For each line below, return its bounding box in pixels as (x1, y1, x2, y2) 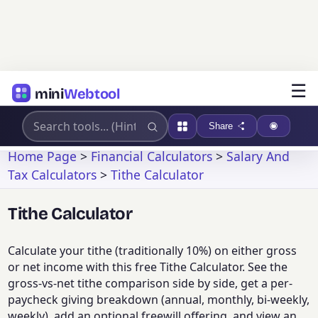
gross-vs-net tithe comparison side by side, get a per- (8, 275, 293, 292)
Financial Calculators (91, 147, 213, 165)
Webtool (63, 84, 120, 102)
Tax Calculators (8, 165, 97, 183)
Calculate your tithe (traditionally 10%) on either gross (8, 243, 297, 259)
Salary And (226, 147, 290, 165)
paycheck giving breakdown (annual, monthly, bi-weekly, (8, 292, 310, 308)
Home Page (8, 147, 77, 165)
